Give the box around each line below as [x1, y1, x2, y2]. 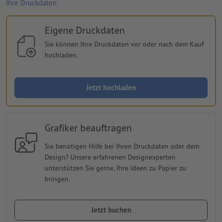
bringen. [44, 174, 70, 183]
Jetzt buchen [91, 205, 131, 215]
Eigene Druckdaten [44, 23, 125, 37]
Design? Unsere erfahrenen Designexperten [44, 152, 175, 162]
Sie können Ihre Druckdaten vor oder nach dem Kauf [44, 39, 204, 49]
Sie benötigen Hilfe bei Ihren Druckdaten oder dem [44, 141, 199, 151]
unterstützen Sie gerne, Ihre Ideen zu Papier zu [44, 163, 186, 172]
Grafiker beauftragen [44, 121, 132, 134]
